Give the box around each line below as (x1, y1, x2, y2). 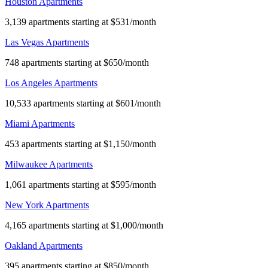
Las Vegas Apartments (5, 36, 89, 47)
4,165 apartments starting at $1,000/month (5, 220, 163, 230)
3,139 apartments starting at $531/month (5, 16, 156, 27)
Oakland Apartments (5, 240, 83, 251)
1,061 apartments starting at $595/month (5, 179, 156, 190)
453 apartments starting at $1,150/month (5, 138, 156, 149)
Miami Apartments (5, 118, 75, 129)
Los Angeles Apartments (5, 77, 98, 88)
